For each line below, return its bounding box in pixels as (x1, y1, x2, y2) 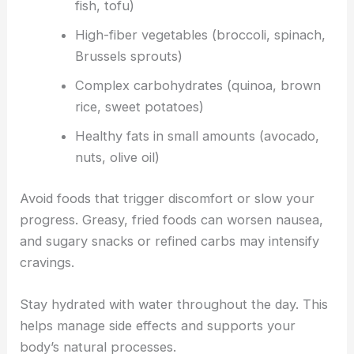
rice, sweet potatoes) (74, 99, 204, 115)
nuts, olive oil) (74, 149, 160, 166)
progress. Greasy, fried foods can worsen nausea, (20, 211, 324, 228)
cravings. (20, 254, 75, 270)
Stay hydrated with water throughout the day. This (20, 296, 329, 312)
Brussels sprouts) (74, 48, 183, 65)
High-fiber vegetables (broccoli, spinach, (74, 27, 326, 43)
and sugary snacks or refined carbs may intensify (20, 232, 320, 249)
